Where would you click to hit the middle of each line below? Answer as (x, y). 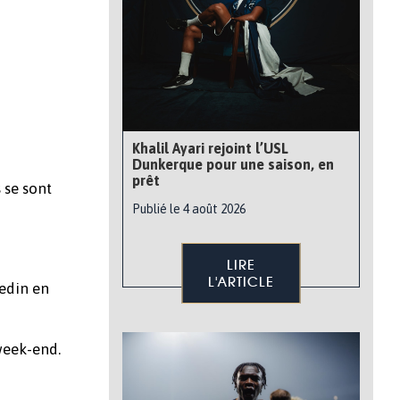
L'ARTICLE (241, 282)
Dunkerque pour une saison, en (233, 164)
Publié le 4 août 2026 (189, 209)
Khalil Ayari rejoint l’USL (210, 148)
